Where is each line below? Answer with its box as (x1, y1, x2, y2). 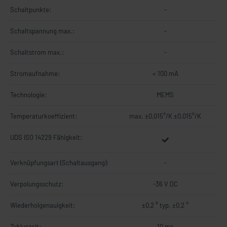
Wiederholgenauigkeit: (10, 201, 75, 209)
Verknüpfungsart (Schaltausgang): (10, 159, 108, 167)
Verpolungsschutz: (10, 180, 63, 188)
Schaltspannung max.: (10, 27, 74, 35)
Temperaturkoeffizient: (10, 112, 77, 120)
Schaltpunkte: (10, 6, 51, 14)
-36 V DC (153, 180, 178, 188)
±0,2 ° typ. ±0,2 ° (142, 201, 188, 209)
